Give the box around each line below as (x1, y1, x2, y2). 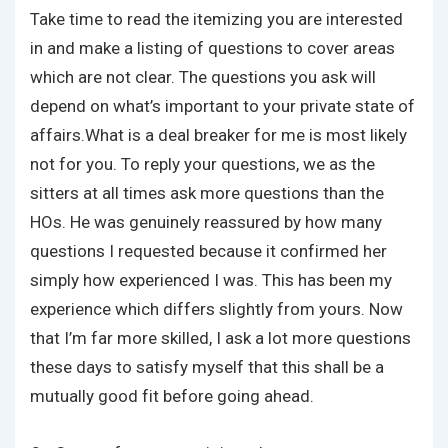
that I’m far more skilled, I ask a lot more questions (30, 328, 411, 348)
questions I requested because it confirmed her (30, 241, 387, 261)
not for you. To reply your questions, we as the (30, 154, 375, 174)
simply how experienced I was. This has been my (30, 270, 392, 290)
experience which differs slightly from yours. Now (30, 299, 403, 319)
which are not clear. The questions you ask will (30, 67, 376, 87)
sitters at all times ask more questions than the (30, 183, 384, 203)
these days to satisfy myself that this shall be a (30, 357, 384, 377)
